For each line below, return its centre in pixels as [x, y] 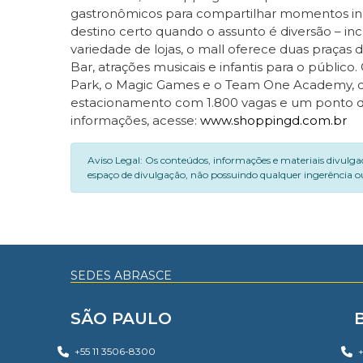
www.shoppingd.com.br [273, 120]
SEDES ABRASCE [121, 275]
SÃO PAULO [121, 318]
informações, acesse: [135, 120]
